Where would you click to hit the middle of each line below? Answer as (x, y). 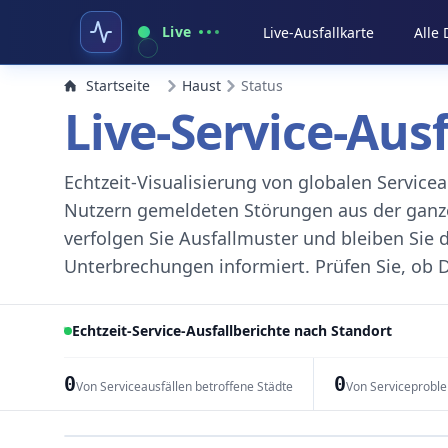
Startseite (118, 85)
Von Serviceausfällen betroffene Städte (184, 386)
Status (262, 85)
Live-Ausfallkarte (319, 32)
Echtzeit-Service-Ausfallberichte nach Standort (232, 330)
